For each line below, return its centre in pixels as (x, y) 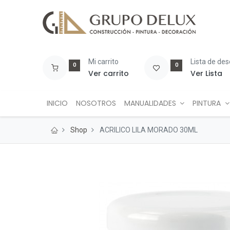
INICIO (57, 103)
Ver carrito (109, 73)
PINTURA (207, 103)
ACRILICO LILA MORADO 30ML (148, 130)
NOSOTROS (96, 103)
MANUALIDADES (150, 103)
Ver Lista (207, 73)
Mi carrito (104, 62)
